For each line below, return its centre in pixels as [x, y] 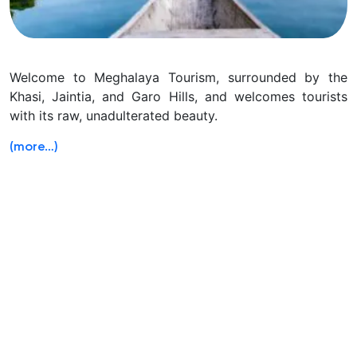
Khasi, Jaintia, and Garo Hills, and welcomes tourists [178, 97]
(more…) [34, 148]
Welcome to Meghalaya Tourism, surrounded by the [178, 78]
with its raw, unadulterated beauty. [114, 116]
